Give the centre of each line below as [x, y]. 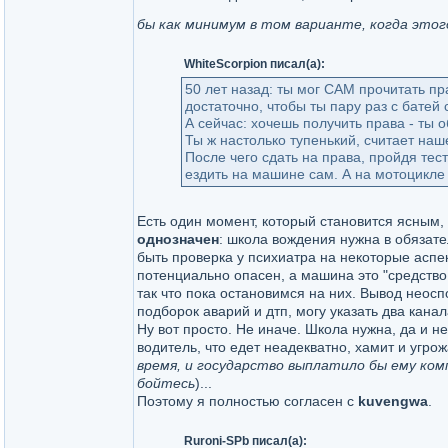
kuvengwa [393, 401]
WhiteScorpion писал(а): [254, 64]
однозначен [178, 239]
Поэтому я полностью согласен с [247, 401]
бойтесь [166, 383]
